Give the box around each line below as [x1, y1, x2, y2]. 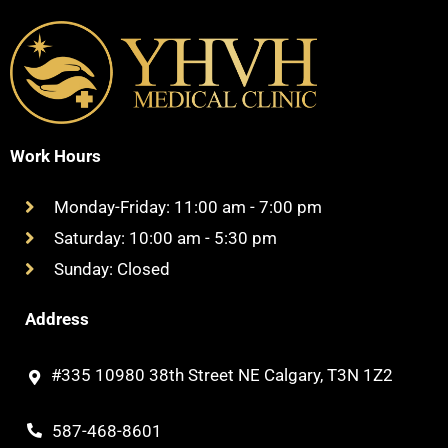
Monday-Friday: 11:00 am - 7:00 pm [53, 196, 322, 217]
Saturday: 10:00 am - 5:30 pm [53, 227, 277, 248]
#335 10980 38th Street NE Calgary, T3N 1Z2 [50, 364, 393, 385]
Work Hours [10, 145, 101, 166]
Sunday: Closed [53, 258, 170, 279]
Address [25, 308, 89, 329]
